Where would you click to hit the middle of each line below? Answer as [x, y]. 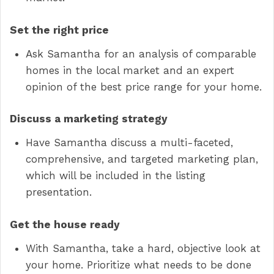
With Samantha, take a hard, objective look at [143, 248]
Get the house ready [65, 224]
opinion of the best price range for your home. [143, 87]
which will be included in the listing [115, 176]
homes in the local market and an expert [130, 70]
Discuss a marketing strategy [89, 119]
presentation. [58, 192]
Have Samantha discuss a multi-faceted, [129, 143]
